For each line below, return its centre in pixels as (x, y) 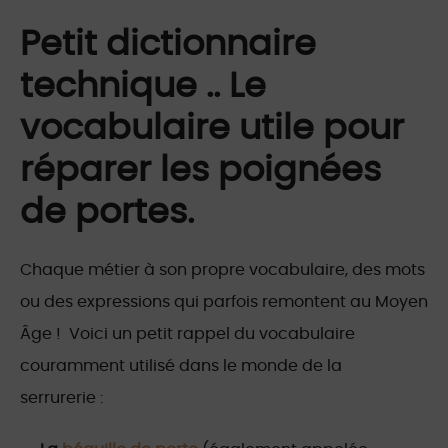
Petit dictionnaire (168, 44)
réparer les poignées (200, 170)
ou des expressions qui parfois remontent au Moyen (224, 302)
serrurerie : (61, 398)
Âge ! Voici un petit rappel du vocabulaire (187, 334)
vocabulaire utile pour (212, 128)
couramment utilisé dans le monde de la (181, 366)
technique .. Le (143, 86)
